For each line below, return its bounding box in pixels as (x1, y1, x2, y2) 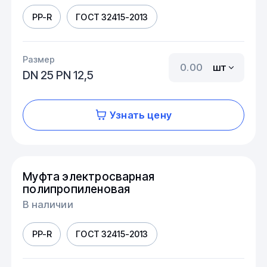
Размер (23, 54, 55, 65)
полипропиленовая (23, 182, 131, 197)
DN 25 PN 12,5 (23, 67, 94, 82)
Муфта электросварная (23, 169, 155, 184)
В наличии (23, 198, 73, 210)
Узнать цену (110, 108, 172, 121)
